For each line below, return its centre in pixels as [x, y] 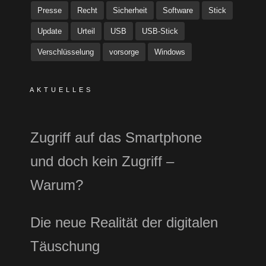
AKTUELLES [61, 90]
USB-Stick [160, 31]
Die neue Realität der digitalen [124, 222]
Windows [170, 52]
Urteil [86, 31]
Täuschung [65, 246]
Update [50, 31]
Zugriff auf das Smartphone [116, 137]
